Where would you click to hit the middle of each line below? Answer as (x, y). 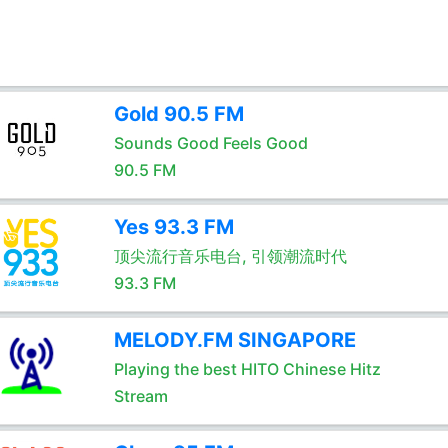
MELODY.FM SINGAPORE (234, 340)
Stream (140, 396)
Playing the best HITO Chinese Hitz (247, 369)
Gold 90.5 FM (178, 114)
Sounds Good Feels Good (210, 143)
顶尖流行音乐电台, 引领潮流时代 (230, 256)
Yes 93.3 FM (173, 227)
